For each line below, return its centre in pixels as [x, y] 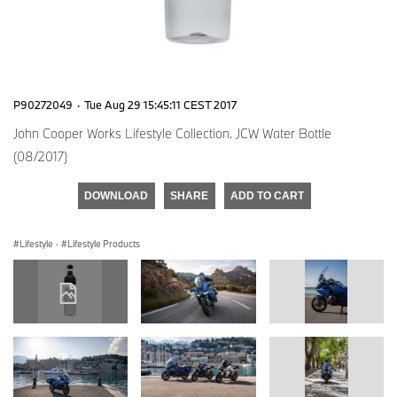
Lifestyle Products [104, 243]
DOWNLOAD [116, 195]
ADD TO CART [267, 195]
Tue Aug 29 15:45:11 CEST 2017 [160, 104]
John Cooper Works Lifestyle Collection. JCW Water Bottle [172, 133]
